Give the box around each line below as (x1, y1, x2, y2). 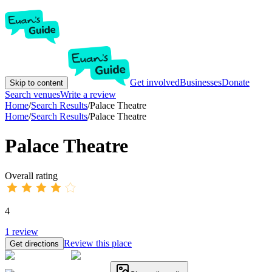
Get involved (130, 77, 180, 87)
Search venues (5, 89, 60, 100)
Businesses (180, 77, 222, 87)
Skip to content (10, 78, 63, 87)
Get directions (10, 239, 59, 248)
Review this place (64, 237, 132, 248)
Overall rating (5, 170, 58, 181)
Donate (222, 77, 250, 87)
